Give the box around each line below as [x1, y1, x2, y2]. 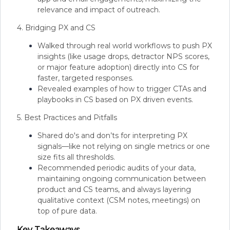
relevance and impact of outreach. [37, 5, 160, 14]
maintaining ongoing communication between [37, 174, 206, 183]
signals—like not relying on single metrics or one [37, 142, 210, 151]
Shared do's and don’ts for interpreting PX [37, 131, 187, 140]
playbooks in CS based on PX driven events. [37, 95, 193, 104]
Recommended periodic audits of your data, [37, 163, 196, 172]
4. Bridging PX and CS [17, 23, 95, 32]
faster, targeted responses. [37, 73, 133, 83]
